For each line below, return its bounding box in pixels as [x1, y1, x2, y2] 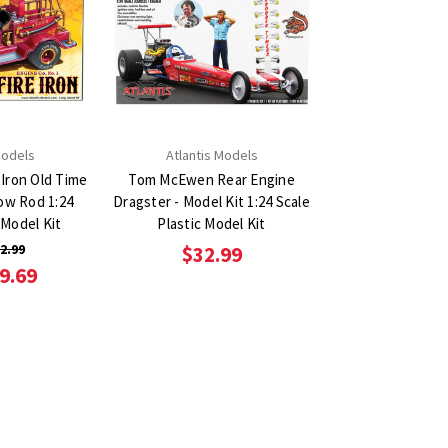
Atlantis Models [165, 145, 258, 164]
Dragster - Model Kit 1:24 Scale [113, 191, 310, 211]
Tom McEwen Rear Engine [128, 169, 295, 189]
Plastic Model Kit [157, 213, 266, 233]
